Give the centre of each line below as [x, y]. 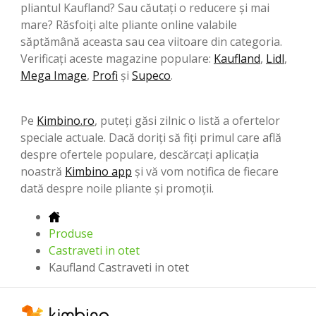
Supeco [151, 75]
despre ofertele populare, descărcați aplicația [140, 154]
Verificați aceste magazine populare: [117, 58]
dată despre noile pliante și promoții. [117, 188]
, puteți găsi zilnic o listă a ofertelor [187, 120]
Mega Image [54, 75]
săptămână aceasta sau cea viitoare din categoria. [151, 41]
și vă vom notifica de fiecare [205, 171]
